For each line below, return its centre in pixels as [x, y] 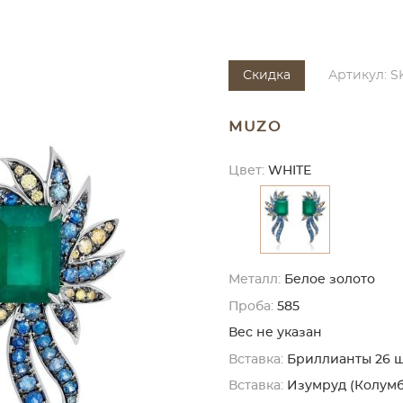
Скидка [267, 76]
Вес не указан [275, 333]
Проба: [251, 306]
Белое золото [330, 280]
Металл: [255, 280]
